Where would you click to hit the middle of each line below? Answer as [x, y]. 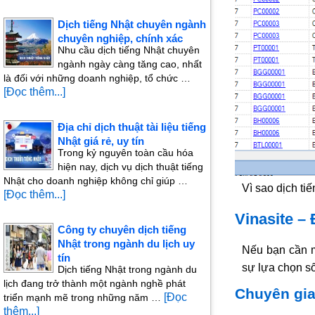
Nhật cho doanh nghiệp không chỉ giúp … [96, 181]
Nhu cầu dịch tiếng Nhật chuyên [129, 50]
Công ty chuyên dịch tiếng [122, 230]
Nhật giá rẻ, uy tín [101, 141]
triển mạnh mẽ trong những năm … [84, 298]
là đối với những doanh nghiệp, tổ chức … [97, 78]
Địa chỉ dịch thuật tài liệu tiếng [132, 127]
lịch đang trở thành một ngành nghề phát [95, 284]
